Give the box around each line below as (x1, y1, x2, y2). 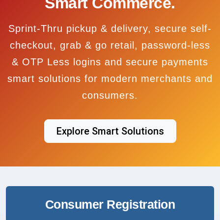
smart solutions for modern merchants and (7, 73, 213, 84)
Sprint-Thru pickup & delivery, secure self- (8, 23, 212, 34)
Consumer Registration (45, 197, 175, 211)
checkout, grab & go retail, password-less (10, 39, 210, 51)
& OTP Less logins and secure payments (12, 56, 208, 67)
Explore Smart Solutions (56, 125, 164, 137)
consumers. (82, 89, 138, 101)
